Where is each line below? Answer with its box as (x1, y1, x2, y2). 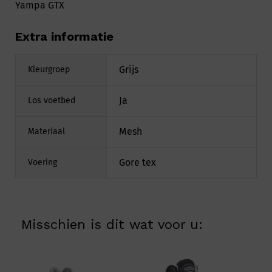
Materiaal (28, 126, 65, 137)
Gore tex (119, 156, 156, 168)
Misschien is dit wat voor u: (21, 217, 203, 233)
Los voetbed (28, 95, 75, 106)
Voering (28, 157, 57, 168)
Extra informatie (15, 29, 114, 44)
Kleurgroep (28, 64, 70, 75)
